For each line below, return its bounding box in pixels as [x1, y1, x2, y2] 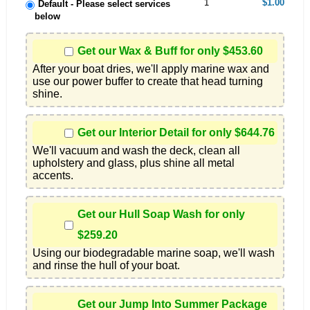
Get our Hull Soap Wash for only [77, 208, 245, 221]
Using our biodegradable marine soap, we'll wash [33, 247, 275, 259]
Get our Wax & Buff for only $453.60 [77, 45, 263, 57]
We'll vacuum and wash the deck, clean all [33, 145, 240, 157]
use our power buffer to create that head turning [33, 75, 263, 88]
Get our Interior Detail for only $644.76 [77, 127, 275, 139]
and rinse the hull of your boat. [33, 259, 180, 272]
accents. [33, 170, 73, 182]
